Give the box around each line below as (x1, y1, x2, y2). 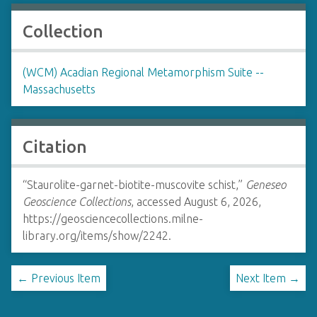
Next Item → (236, 272, 300, 284)
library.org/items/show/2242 (23, 229, 168, 242)
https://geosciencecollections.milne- (23, 212, 203, 225)
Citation (23, 137, 87, 156)
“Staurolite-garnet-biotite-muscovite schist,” (23, 178, 246, 191)
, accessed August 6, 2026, (131, 195, 261, 208)
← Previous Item (17, 272, 100, 284)
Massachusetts (23, 83, 96, 96)
